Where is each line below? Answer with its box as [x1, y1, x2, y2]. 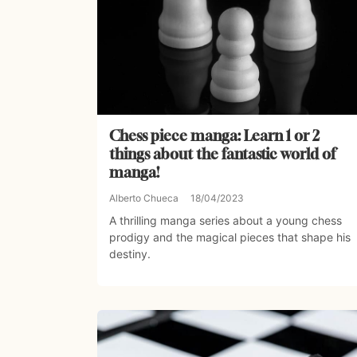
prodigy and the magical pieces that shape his [109, 230, 351, 245]
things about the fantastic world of [109, 145, 335, 163]
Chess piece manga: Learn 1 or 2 [109, 127, 320, 145]
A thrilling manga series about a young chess [109, 214, 342, 228]
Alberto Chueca [109, 192, 178, 205]
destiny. [109, 247, 151, 261]
